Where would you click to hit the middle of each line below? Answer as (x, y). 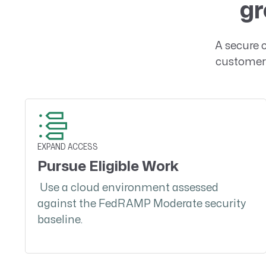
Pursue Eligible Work (108, 167)
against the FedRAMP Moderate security (142, 204)
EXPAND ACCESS (68, 147)
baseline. (60, 220)
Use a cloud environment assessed (129, 188)
